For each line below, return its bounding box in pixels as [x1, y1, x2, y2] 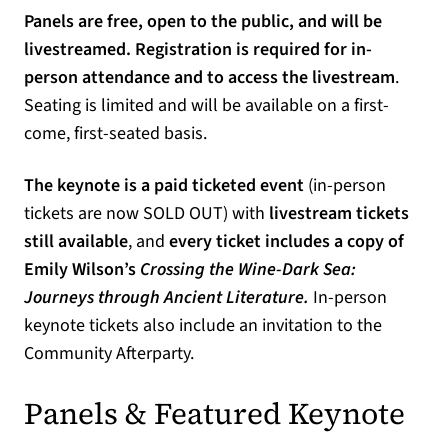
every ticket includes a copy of [169, 228, 404, 254]
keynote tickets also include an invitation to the [24, 312, 382, 338]
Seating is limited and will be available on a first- [24, 92, 389, 118]
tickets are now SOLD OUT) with [24, 200, 269, 226]
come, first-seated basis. [24, 120, 211, 146]
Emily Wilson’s [24, 256, 140, 282]
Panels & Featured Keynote [24, 392, 405, 434]
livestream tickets [269, 200, 409, 226]
